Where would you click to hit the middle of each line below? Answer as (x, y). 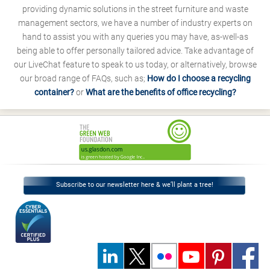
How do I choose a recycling (199, 79)
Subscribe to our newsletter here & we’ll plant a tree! (134, 185)
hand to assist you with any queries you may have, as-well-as (135, 37)
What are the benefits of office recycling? (161, 93)
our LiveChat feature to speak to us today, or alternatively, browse (135, 65)
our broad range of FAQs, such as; (83, 79)
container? (54, 93)
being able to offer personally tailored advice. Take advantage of (135, 51)
